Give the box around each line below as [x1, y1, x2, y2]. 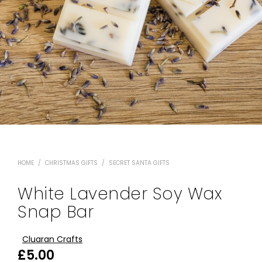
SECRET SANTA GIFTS [109, 158, 170, 167]
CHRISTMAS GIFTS [45, 158, 98, 167]
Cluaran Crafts [22, 233, 82, 245]
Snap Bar [18, 200, 94, 223]
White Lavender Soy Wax [18, 182, 222, 205]
